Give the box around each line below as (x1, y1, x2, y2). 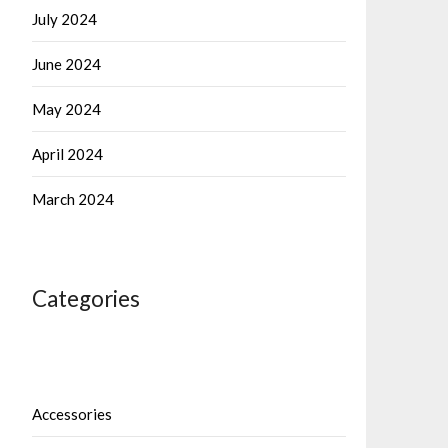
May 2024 (32, 100, 101, 118)
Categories (32, 285, 140, 312)
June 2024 (32, 55, 101, 73)
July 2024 (32, 10, 97, 28)
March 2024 (32, 190, 114, 208)
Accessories (32, 405, 112, 423)
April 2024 (32, 145, 103, 163)
